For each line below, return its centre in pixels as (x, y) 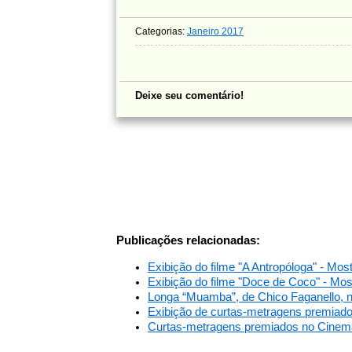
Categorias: (161, 31)
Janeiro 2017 (215, 31)
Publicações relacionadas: (188, 240)
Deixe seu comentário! (189, 95)
